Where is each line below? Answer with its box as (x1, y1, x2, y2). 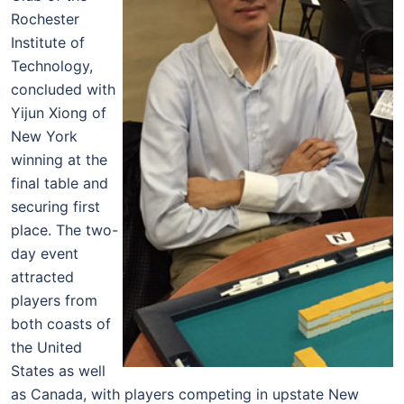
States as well (11, 362, 106, 380)
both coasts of (11, 315, 111, 333)
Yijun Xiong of (11, 104, 106, 122)
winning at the (11, 151, 107, 169)
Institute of (11, 33, 85, 51)
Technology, (11, 57, 93, 75)
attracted (11, 268, 74, 286)
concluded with (11, 80, 115, 98)
